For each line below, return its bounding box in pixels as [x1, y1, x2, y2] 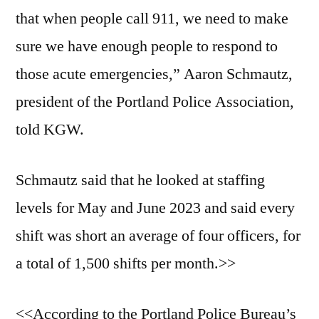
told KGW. [16, 120, 84, 140]
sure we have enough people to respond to [16, 36, 278, 57]
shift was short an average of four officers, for [16, 226, 300, 246]
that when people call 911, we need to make [16, 9, 288, 29]
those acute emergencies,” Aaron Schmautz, [16, 64, 293, 85]
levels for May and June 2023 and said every [16, 198, 295, 219]
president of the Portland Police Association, [16, 92, 294, 113]
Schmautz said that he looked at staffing [16, 170, 265, 191]
